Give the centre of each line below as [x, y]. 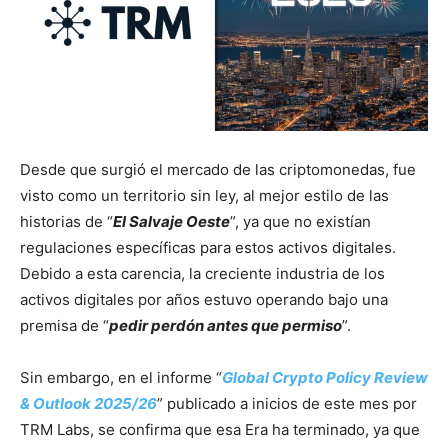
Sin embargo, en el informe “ [121, 378]
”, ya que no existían [300, 222]
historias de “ [66, 222]
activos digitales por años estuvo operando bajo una [204, 300]
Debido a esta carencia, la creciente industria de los [202, 274]
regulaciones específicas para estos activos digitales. [208, 248]
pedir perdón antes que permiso [225, 326]
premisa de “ [64, 326]
